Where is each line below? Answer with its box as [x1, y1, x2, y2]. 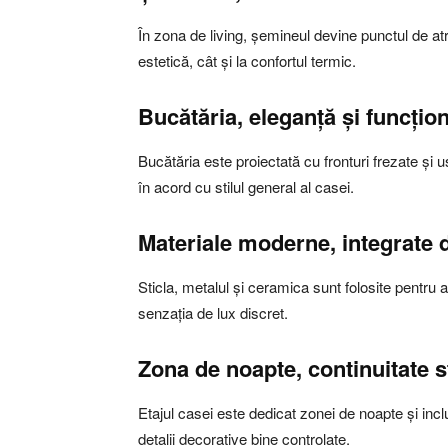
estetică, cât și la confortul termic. [138, 50, 356, 72]
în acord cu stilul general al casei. [138, 176, 354, 198]
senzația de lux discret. [138, 302, 288, 324]
